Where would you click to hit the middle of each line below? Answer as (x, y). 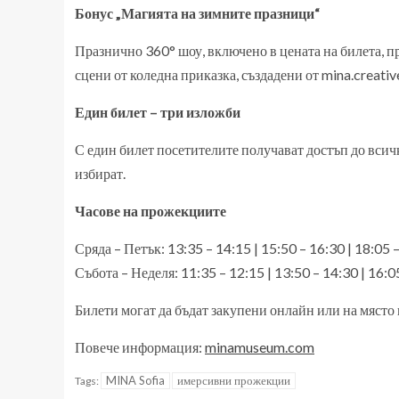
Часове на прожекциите (151, 211)
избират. (100, 173)
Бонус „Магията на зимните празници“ (197, 13)
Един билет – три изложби (158, 112)
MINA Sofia (135, 380)
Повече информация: (140, 347)
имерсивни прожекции (234, 380)
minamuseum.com (260, 347)
